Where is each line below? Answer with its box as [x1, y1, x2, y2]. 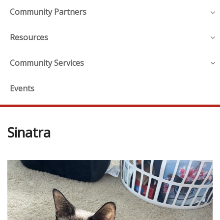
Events [10, 82, 34, 94]
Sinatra [7, 123, 51, 141]
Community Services [10, 57, 84, 68]
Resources [10, 32, 48, 43]
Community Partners [10, 6, 86, 18]
